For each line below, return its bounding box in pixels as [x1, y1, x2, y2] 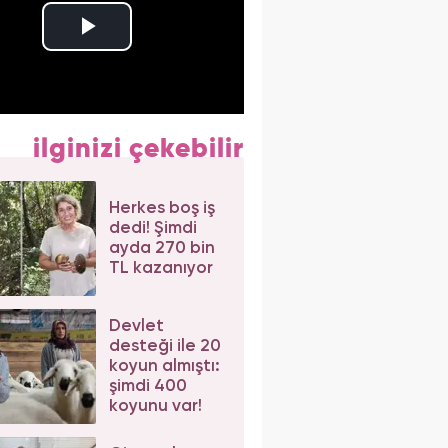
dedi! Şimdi [108, 219, 197, 237]
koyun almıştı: [108, 357, 220, 375]
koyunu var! [108, 397, 202, 415]
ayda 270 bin [108, 239, 215, 257]
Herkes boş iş [108, 199, 215, 217]
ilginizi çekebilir [32, 136, 244, 164]
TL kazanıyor [108, 259, 213, 277]
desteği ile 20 [108, 337, 221, 355]
